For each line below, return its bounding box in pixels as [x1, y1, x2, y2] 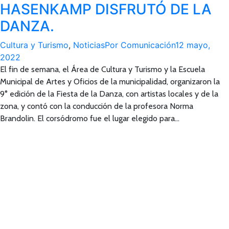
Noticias [73, 40, 105, 50]
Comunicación [121, 40, 175, 50]
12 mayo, [175, 40, 210, 50]
